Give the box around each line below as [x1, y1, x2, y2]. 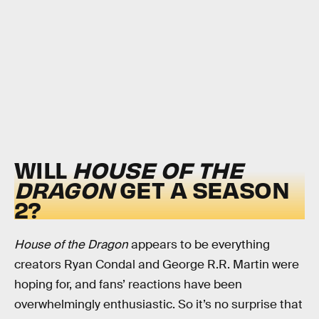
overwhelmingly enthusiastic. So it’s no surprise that [14, 297, 303, 312]
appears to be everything [128, 237, 270, 252]
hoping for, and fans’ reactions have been [14, 277, 242, 292]
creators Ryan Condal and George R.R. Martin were [14, 257, 299, 272]
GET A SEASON [114, 174, 290, 204]
